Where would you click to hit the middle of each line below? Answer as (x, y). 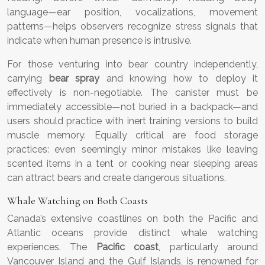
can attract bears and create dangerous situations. (117, 178)
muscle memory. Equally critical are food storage (132, 135)
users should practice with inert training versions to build (132, 121)
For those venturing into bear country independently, (132, 64)
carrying (28, 79)
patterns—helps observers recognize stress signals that (132, 27)
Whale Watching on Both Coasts (77, 201)
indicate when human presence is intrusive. (99, 41)
